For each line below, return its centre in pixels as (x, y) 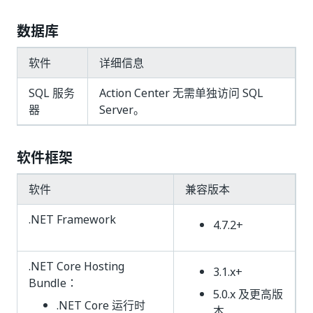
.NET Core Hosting (77, 266)
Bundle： (53, 283)
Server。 (122, 110)
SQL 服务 (52, 93)
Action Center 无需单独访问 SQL (181, 93)
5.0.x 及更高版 (248, 294)
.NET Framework (72, 219)
